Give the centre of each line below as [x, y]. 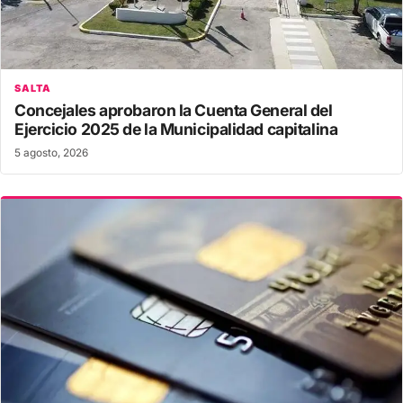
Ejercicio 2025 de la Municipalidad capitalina [176, 129]
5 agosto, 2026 [51, 152]
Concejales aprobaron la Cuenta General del [174, 110]
